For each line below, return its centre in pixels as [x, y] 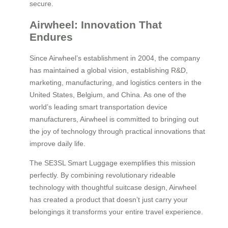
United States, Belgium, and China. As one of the [108, 95]
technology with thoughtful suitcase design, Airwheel [113, 188]
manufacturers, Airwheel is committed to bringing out [114, 119]
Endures [51, 37]
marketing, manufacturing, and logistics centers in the [116, 83]
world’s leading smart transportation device [98, 107]
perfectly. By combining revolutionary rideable [103, 175]
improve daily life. [58, 144]
